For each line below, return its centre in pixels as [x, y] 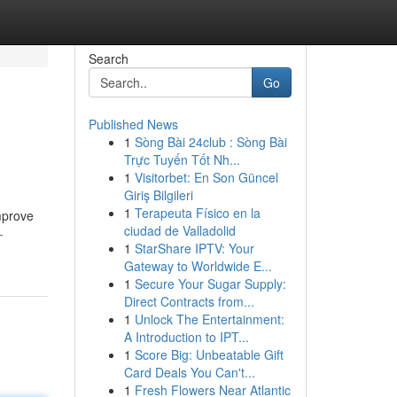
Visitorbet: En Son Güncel [206, 177]
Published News [133, 124]
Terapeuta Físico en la [197, 213]
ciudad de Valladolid [179, 230]
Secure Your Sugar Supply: [210, 284]
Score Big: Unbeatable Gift [209, 354]
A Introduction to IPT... [186, 337]
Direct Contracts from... [189, 301]
